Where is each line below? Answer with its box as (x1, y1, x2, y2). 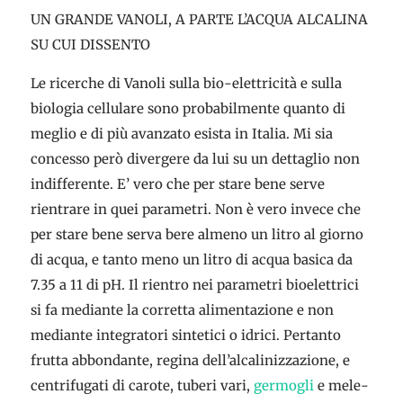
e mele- (313, 377, 369, 394)
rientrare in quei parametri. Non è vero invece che (30, 201, 361, 218)
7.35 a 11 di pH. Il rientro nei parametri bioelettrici (30, 276, 359, 293)
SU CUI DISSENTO (30, 36, 150, 53)
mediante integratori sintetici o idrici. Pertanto (30, 327, 341, 344)
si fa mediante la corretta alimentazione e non (30, 301, 334, 318)
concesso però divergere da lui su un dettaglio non (30, 150, 360, 167)
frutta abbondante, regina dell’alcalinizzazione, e (30, 352, 350, 369)
